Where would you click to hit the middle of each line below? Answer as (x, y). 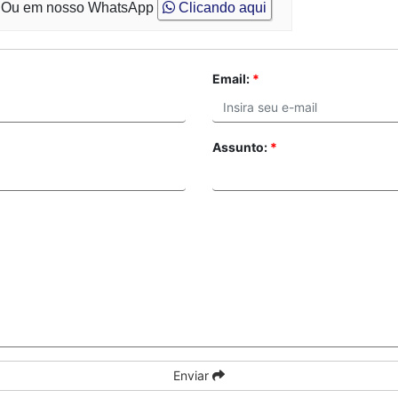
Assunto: (241, 147)
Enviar (193, 375)
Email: (232, 79)
